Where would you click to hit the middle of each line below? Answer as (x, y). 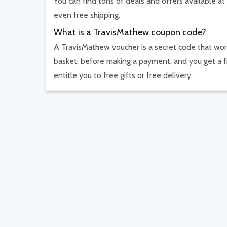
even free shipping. (87, 15)
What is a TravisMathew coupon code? (130, 33)
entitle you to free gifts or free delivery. (123, 75)
